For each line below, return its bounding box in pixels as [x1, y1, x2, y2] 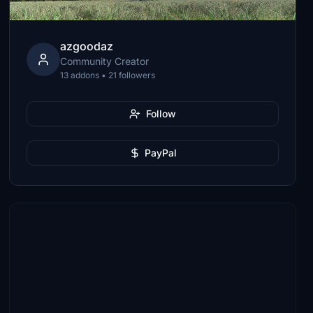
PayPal [144, 147, 177, 159]
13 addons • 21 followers [60, 70, 156, 80]
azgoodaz [60, 39, 114, 53]
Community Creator [60, 55, 150, 67]
